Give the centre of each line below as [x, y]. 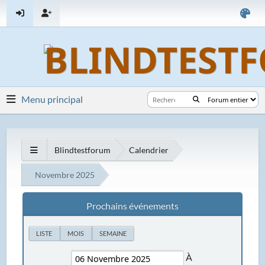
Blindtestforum [83, 150]
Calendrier [149, 150]
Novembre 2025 [65, 174]
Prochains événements [132, 205]
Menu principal [52, 99]
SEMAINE [113, 233]
